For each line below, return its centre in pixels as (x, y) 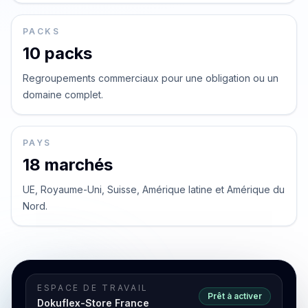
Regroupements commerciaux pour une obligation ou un (151, 78)
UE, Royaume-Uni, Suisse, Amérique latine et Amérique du (154, 189)
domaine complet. (63, 95)
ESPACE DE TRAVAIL (93, 288)
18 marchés (68, 165)
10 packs (57, 53)
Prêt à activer (235, 296)
